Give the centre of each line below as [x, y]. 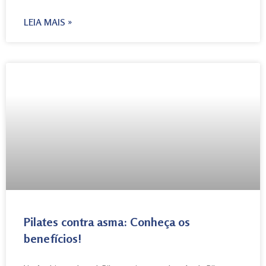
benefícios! [53, 238]
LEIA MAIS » [48, 22]
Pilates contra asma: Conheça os [107, 221]
